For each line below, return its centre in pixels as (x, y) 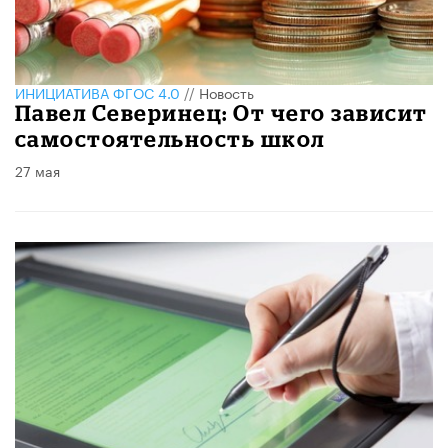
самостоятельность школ (170, 138)
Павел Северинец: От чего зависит (221, 112)
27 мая (37, 169)
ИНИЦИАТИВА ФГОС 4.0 (97, 91)
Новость (226, 91)
